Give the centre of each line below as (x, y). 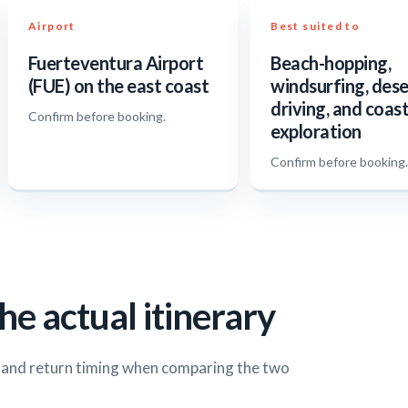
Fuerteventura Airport (116, 63)
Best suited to (316, 26)
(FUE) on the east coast (118, 86)
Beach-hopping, (331, 63)
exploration (316, 132)
